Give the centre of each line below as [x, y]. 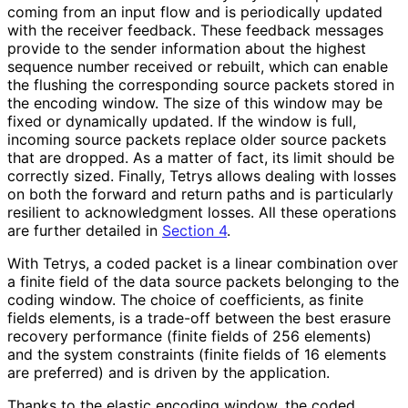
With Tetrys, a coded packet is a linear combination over [203, 263]
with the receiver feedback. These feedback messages [195, 30]
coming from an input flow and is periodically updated [195, 11]
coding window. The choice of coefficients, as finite [185, 299]
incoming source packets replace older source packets [197, 139]
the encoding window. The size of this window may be [195, 102]
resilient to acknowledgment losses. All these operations [202, 212]
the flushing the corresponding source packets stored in [201, 84]
